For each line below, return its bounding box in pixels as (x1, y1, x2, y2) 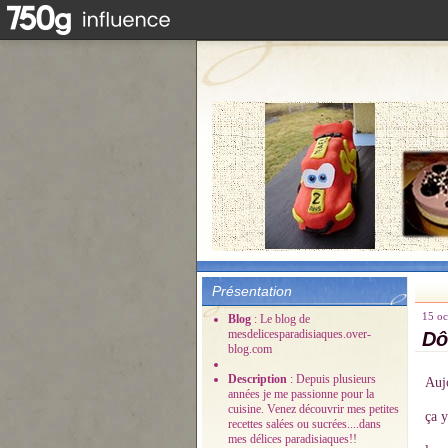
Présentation (212, 283, 292, 299)
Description (228, 372, 290, 386)
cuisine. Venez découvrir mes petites (228, 402, 399, 416)
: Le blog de (254, 312, 310, 326)
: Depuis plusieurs (290, 372, 376, 386)
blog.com (228, 342, 272, 356)
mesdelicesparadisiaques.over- (228, 327, 371, 341)
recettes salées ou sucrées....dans (228, 417, 381, 431)
